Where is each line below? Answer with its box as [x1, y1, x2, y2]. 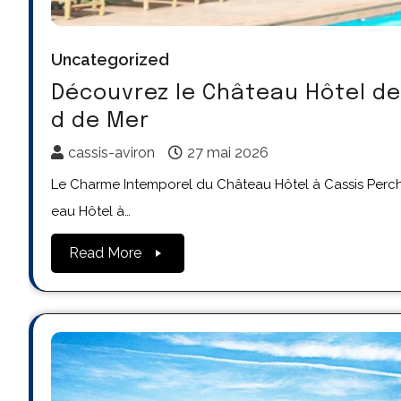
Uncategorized [51, 49, 169, 69]
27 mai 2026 [187, 143, 269, 161]
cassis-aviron [68, 143, 155, 161]
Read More [69, 243, 141, 261]
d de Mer [51, 109, 149, 132]
